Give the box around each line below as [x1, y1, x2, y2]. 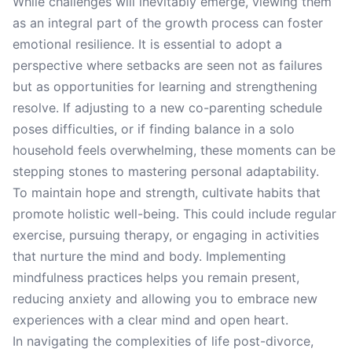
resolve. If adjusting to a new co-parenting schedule [13, 100, 322, 115]
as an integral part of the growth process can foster [13, 15, 323, 31]
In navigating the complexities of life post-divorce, [13, 333, 313, 349]
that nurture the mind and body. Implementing [13, 248, 286, 264]
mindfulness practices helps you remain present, [13, 269, 299, 285]
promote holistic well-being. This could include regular [13, 206, 336, 222]
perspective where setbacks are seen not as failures [13, 57, 322, 73]
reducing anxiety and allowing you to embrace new [13, 291, 317, 306]
